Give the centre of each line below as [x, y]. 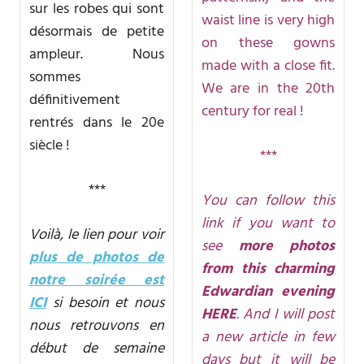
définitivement [74, 100]
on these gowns [268, 43]
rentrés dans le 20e [97, 123]
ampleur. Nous [97, 54]
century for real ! [252, 111]
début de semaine [97, 349]
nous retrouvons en [97, 326]
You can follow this [268, 201]
